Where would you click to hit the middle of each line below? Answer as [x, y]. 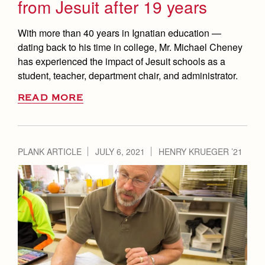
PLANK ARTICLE [50, 152]
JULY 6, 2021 [120, 152]
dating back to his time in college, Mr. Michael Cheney [130, 47]
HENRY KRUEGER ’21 [201, 152]
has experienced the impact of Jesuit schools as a [122, 62]
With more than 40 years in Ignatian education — [119, 33]
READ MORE [51, 98]
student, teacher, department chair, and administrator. [128, 76]
